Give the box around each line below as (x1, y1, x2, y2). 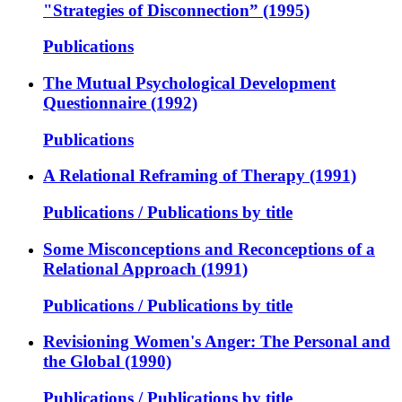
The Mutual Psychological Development (43, 74, 336, 92)
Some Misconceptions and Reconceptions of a (43, 239, 375, 258)
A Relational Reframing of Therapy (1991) (43, 166, 356, 186)
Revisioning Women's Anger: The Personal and (43, 332, 390, 352)
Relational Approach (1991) (43, 258, 248, 278)
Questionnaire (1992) (43, 93, 197, 112)
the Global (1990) (43, 352, 171, 371)
